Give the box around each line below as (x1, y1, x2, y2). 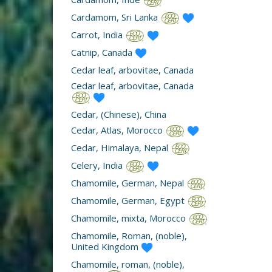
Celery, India (71, 158, 125, 171)
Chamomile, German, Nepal (71, 176, 186, 189)
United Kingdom (71, 240, 141, 253)
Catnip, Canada (71, 46, 135, 58)
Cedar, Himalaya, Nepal (71, 141, 171, 154)
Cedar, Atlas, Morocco (71, 123, 165, 136)
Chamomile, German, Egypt (71, 194, 187, 206)
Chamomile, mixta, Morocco (71, 211, 188, 224)
